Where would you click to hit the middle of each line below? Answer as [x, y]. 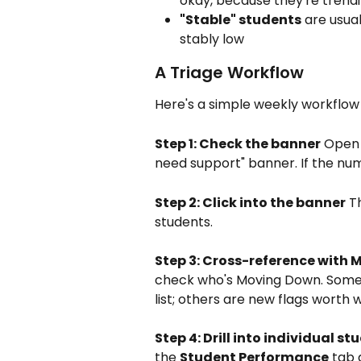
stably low [212, 39]
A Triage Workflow [229, 73]
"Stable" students [241, 20]
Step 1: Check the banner [238, 144]
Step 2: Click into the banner [250, 202]
